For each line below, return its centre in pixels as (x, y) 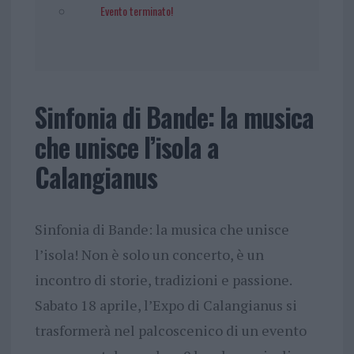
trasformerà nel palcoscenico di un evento (170, 330)
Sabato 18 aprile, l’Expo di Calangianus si (166, 305)
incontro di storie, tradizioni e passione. (163, 279)
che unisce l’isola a (126, 147)
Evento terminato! (136, 10)
